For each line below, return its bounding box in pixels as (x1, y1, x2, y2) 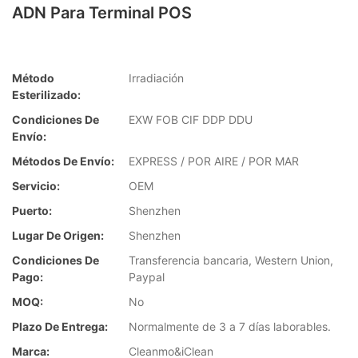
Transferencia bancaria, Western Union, (129, 253, 333, 268)
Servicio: (12, 179, 60, 193)
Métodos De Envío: (12, 154, 114, 169)
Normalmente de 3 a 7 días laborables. (129, 320, 331, 334)
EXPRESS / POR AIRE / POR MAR (129, 154, 299, 169)
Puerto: (12, 204, 52, 218)
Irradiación (129, 71, 184, 86)
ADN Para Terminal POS (12, 3, 192, 22)
